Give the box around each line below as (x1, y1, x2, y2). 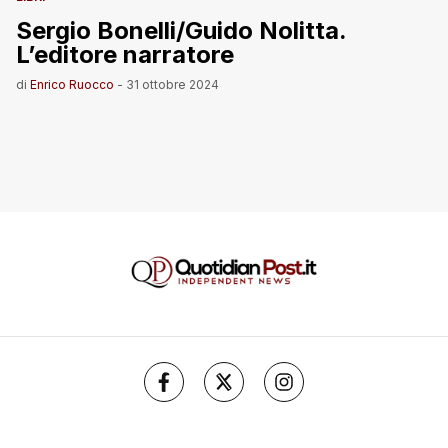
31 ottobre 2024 (126, 77, 219, 93)
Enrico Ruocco (30, 77, 114, 93)
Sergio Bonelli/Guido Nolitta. (16, 16, 347, 46)
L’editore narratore (16, 40, 234, 70)
